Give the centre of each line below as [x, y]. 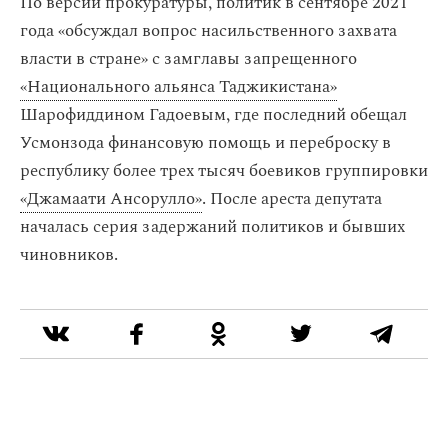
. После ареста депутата [292, 199]
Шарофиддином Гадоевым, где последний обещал [213, 115]
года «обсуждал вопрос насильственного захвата [208, 31]
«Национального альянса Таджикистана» [178, 87]
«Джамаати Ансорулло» [111, 199]
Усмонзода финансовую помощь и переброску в [205, 143]
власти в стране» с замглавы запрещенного [188, 59]
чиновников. [69, 255]
